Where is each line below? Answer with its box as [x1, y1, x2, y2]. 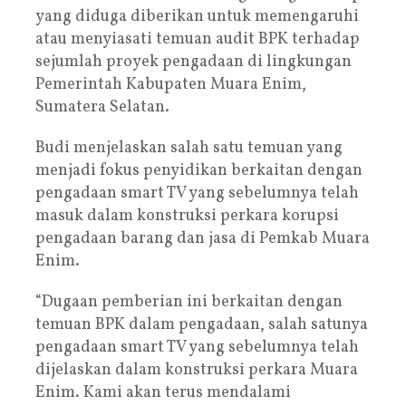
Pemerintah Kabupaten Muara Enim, [35, 72, 306, 96]
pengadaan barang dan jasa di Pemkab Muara [35, 227, 370, 250]
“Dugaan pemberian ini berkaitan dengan [35, 290, 343, 314]
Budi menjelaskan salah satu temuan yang [35, 136, 343, 159]
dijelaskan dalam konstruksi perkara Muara [35, 358, 358, 382]
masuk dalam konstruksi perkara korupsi [35, 204, 339, 227]
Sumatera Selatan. [35, 95, 169, 119]
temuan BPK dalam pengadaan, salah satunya [35, 313, 368, 336]
